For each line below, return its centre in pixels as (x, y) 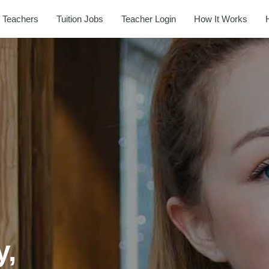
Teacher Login (149, 19)
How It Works (221, 19)
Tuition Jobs (80, 19)
